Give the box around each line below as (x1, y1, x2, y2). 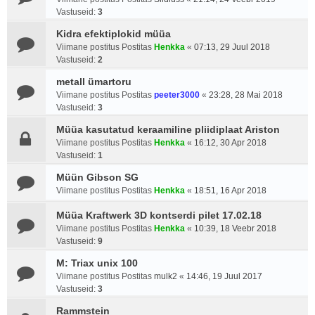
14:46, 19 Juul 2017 (186, 271, 262, 281)
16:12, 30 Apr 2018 (194, 138, 266, 148)
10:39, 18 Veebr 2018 (194, 224, 276, 233)
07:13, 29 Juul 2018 (194, 42, 270, 52)
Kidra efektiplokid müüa (56, 28, 171, 39)
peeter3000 (154, 90, 200, 100)
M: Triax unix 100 (56, 257, 138, 269)
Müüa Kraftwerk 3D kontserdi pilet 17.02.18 (56, 210, 262, 221)
